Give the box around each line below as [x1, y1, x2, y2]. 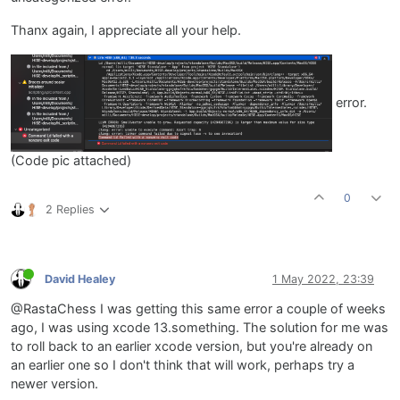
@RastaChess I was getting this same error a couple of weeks [11, 300, 386, 317]
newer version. [11, 375, 98, 392]
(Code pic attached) [11, 152, 131, 169]
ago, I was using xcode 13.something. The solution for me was [11, 319, 388, 336]
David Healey [45, 272, 115, 287]
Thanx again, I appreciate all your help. [11, 21, 241, 38]
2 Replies [46, 202, 95, 216]
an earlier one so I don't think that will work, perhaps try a [11, 356, 354, 373]
